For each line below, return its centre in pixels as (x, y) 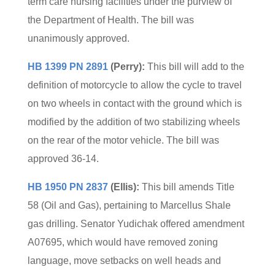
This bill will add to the (194, 67)
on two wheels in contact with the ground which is (134, 103)
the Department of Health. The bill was (110, 20)
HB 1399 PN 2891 (68, 67)
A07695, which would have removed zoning (122, 242)
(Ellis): (123, 187)
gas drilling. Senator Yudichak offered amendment (136, 224)
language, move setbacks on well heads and (124, 261)
